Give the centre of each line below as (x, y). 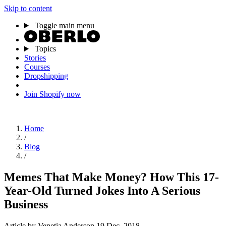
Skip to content (28, 8)
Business (26, 204)
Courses (37, 67)
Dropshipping (46, 76)
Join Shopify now (52, 94)
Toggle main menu (64, 25)
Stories (35, 58)
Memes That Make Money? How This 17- (111, 177)
